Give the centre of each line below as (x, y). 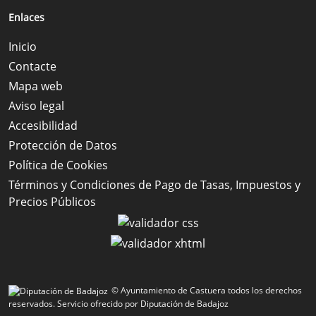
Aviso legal (36, 105)
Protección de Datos (63, 145)
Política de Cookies (58, 165)
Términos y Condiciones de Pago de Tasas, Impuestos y (154, 184)
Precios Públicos (52, 201)
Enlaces (26, 17)
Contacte (32, 66)
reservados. (32, 304)
